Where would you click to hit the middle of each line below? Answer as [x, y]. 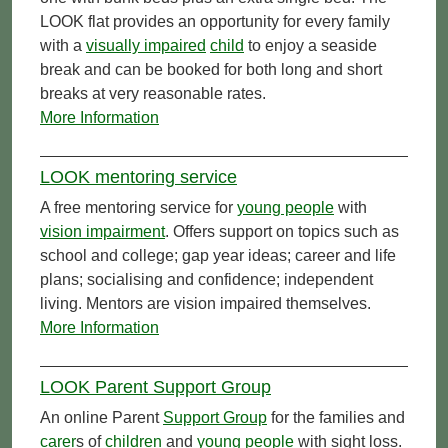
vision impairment [102, 231]
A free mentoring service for [138, 207]
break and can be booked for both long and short [211, 69]
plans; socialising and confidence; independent [206, 279]
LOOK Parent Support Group [155, 386]
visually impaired [146, 45]
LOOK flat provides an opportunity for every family [215, 21]
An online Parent [101, 417]
